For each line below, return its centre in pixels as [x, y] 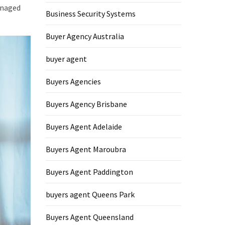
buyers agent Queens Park [90, 194]
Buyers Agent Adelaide [84, 127]
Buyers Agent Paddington [89, 172]
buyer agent [66, 59]
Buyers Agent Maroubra [86, 149]
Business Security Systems [91, 14]
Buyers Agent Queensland [90, 217]
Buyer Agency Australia [85, 36]
